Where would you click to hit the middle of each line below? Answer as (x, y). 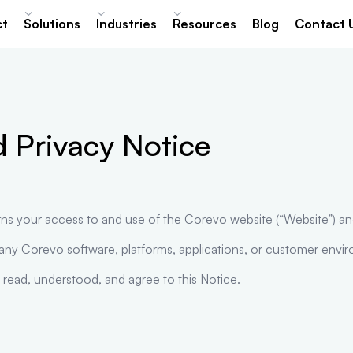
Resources (204, 23)
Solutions (52, 23)
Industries (126, 23)
